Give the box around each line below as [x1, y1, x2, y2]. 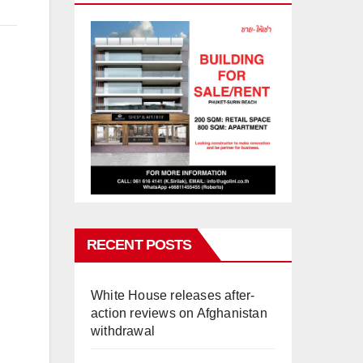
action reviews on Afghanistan [91, 305, 267, 320]
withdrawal [91, 323, 155, 338]
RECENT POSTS [87, 236, 192, 253]
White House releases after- [91, 288, 255, 302]
